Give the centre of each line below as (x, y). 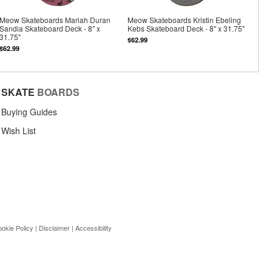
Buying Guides (29, 111)
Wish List (19, 130)
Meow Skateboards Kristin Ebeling (185, 20)
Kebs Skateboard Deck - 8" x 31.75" (186, 29)
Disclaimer (54, 227)
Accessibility (93, 227)
